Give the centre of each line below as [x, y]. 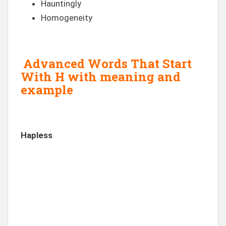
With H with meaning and [101, 76]
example [47, 90]
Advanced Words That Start [107, 63]
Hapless [37, 135]
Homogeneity [67, 18]
